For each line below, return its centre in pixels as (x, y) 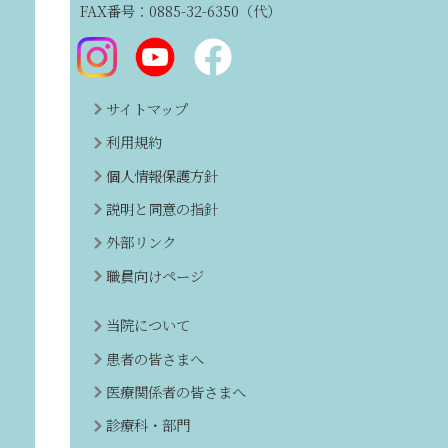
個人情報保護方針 (162, 175)
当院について (148, 325)
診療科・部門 (148, 425)
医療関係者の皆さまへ (176, 391)
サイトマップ (147, 108)
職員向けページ (155, 275)
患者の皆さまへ (155, 358)
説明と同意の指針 (162, 208)
